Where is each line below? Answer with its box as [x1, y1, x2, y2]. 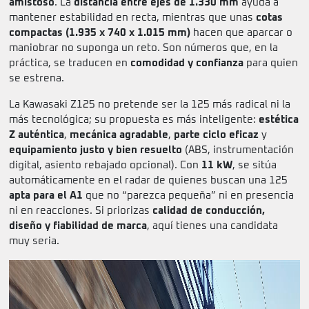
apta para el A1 [9, 190, 83, 201]
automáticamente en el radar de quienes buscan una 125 [9, 175, 288, 186]
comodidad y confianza [130, 58, 243, 69]
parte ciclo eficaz [174, 130, 259, 141]
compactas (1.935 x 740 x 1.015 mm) [9, 28, 190, 39]
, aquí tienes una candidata [147, 221, 278, 232]
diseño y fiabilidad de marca [9, 221, 147, 232]
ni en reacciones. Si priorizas [9, 206, 152, 217]
